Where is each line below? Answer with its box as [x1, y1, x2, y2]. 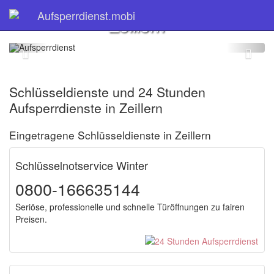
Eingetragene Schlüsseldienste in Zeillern [9, 127, 211, 143]
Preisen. [15, 213, 47, 225]
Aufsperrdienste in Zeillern [9, 98, 163, 117]
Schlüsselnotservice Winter [15, 157, 148, 173]
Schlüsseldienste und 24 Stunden [9, 83, 206, 101]
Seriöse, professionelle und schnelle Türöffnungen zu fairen [15, 201, 245, 213]
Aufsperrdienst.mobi [37, 7, 135, 23]
